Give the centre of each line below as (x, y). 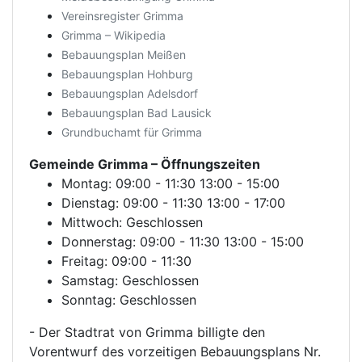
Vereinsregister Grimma (122, 16)
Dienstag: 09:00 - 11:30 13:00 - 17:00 (173, 203)
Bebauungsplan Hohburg (127, 74)
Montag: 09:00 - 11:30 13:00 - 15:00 (170, 183)
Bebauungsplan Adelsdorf (130, 93)
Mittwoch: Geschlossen (132, 222)
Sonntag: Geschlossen (129, 300)
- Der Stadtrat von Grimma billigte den (147, 332)
